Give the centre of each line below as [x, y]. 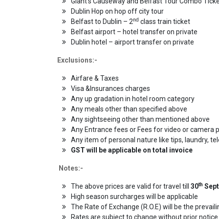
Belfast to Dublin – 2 [102, 21]
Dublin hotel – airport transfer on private [132, 42]
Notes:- [71, 168]
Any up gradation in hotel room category [133, 99]
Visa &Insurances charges [110, 88]
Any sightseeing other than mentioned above [140, 119]
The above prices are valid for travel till [131, 186]
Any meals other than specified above [129, 109]
